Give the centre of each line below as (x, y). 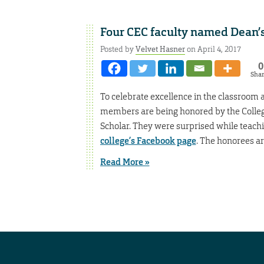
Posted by (118, 49)
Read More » (125, 162)
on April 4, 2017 (213, 49)
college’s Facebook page (148, 141)
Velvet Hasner (160, 49)
